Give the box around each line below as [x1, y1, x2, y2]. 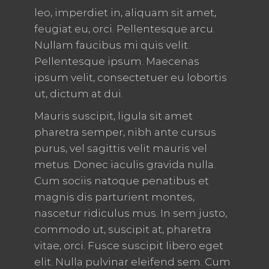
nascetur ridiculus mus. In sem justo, [34, 207, 227, 220]
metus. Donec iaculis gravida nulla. [34, 159, 216, 171]
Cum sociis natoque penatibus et [34, 175, 209, 187]
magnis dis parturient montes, [34, 191, 195, 204]
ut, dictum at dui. [34, 88, 123, 100]
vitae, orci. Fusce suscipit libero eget [34, 240, 223, 252]
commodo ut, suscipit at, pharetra [34, 223, 211, 236]
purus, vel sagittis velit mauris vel [34, 142, 207, 155]
